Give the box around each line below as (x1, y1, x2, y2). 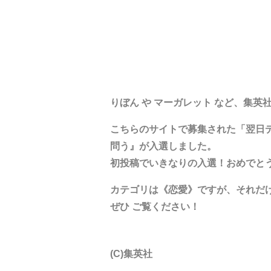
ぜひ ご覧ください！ (110, 201, 200, 212)
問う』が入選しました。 (110, 141, 217, 152)
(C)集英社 (110, 249, 152, 260)
